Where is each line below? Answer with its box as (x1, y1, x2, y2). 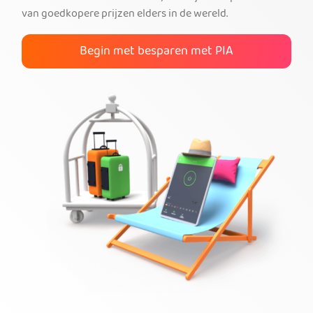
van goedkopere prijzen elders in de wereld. (22, 5, 228, 25)
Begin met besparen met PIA (79, 41, 234, 64)
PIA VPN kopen (120, 17, 193, 38)
